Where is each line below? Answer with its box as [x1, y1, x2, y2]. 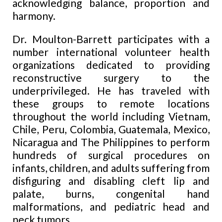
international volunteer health [48, 46, 210, 58]
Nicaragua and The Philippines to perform [12, 136, 210, 149]
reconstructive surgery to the [12, 71, 210, 84]
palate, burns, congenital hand [12, 187, 210, 200]
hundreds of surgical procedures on [12, 149, 210, 162]
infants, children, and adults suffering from [12, 162, 210, 174]
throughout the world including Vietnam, [12, 110, 210, 123]
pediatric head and [106, 200, 210, 213]
